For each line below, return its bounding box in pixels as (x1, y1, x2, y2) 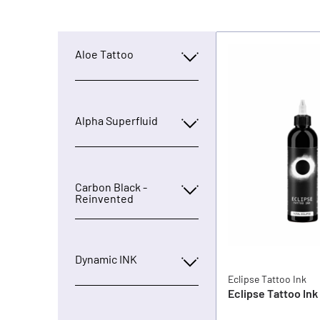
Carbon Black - (74, 180, 147, 194)
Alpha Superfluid (74, 114, 158, 127)
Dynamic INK (74, 252, 137, 266)
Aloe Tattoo (74, 47, 134, 61)
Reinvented (74, 191, 134, 205)
